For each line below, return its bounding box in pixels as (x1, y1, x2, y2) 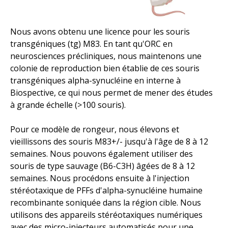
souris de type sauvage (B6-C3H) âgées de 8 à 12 (10, 160, 195, 172)
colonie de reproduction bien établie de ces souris (10, 63, 199, 74)
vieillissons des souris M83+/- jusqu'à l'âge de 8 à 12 (10, 136, 208, 148)
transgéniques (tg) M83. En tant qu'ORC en (10, 38, 173, 50)
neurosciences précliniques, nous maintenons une (10, 50, 202, 62)
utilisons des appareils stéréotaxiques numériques (10, 209, 203, 221)
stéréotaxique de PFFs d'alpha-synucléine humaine (10, 185, 203, 196)
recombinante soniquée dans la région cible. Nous (10, 197, 201, 209)
